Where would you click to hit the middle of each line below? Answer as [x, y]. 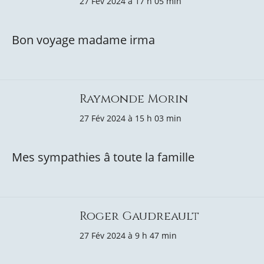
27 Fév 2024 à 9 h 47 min [128, 235]
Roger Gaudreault [139, 216]
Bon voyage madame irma [83, 40]
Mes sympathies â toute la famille [103, 157]
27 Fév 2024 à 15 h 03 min [131, 118]
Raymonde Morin [134, 99]
